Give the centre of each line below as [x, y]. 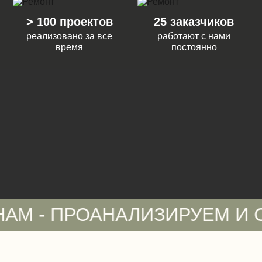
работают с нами [194, 36]
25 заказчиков [194, 22]
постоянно [194, 47]
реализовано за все [70, 36]
